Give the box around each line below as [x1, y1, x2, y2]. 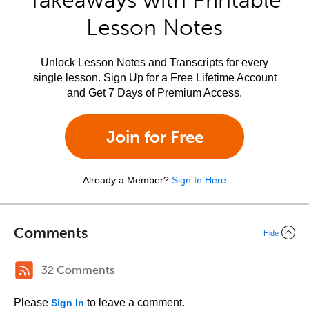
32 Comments [41, 263, 114, 277]
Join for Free [106, 127, 203, 147]
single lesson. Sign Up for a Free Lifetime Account [32, 72, 277, 83]
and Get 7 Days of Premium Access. [67, 87, 242, 99]
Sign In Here [172, 175, 226, 186]
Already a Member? [83, 175, 169, 186]
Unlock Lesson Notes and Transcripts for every [41, 57, 268, 68]
